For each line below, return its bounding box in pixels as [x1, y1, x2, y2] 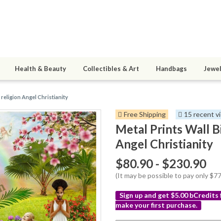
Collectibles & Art [83, 65, 139, 73]
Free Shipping [124, 110, 166, 119]
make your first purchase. [115, 201, 197, 210]
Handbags [156, 65, 187, 73]
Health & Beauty [15, 65, 66, 73]
